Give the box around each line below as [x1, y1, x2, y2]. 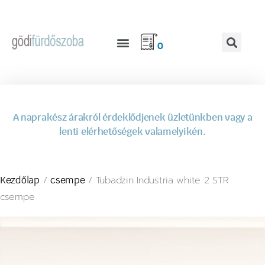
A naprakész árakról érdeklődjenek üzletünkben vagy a [12, 113, 253, 122]
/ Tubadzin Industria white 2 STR [85, 173, 229, 187]
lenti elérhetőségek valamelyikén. [59, 127, 206, 137]
